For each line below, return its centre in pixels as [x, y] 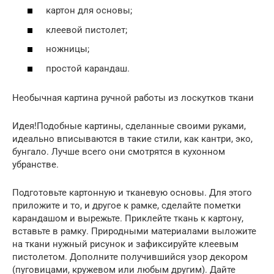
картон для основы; [90, 11]
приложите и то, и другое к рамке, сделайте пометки [127, 205]
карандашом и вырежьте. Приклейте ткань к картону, [128, 218]
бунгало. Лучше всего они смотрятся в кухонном [119, 151]
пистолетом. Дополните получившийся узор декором [130, 257]
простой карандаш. [89, 68]
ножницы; [69, 49]
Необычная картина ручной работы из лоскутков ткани [133, 98]
